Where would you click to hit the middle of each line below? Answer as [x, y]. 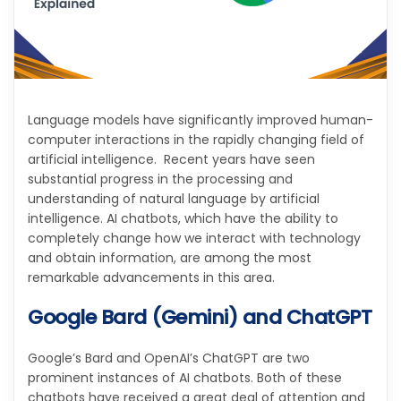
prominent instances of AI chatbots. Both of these [185, 377]
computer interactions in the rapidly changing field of [196, 139]
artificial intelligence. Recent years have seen [171, 159]
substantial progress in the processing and [160, 179]
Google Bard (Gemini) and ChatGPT [200, 317]
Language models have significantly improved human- [200, 119]
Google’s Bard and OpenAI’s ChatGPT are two [169, 358]
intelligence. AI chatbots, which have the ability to [183, 218]
